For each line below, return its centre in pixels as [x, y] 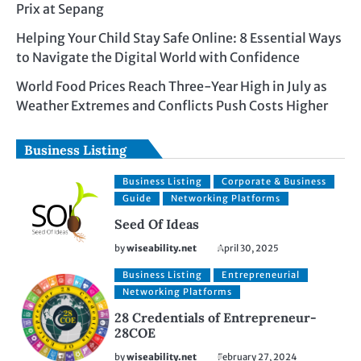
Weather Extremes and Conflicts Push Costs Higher [172, 105]
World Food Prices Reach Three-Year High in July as [172, 86]
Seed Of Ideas [157, 224]
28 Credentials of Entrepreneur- [216, 318]
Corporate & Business [274, 181]
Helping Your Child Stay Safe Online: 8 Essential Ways [179, 37]
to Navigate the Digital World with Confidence [158, 57]
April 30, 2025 [249, 248]
